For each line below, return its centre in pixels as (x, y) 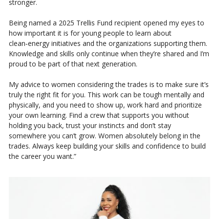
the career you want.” (42, 156)
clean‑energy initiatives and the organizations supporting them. (108, 43)
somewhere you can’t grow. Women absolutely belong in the (104, 135)
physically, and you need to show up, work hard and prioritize (105, 105)
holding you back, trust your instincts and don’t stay (90, 125)
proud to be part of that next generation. (73, 64)
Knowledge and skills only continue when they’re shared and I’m (109, 53)
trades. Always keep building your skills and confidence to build (107, 146)
